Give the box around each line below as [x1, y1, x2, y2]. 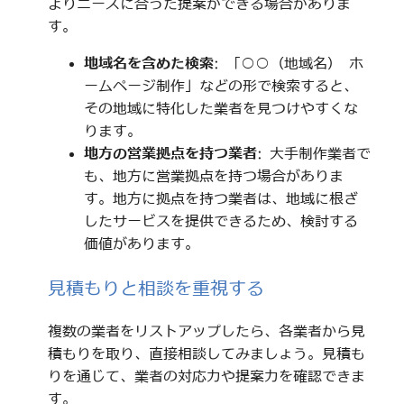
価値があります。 [83, 235, 199, 251]
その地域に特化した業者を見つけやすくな [83, 100, 358, 115]
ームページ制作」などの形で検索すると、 [83, 78, 358, 93]
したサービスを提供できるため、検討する [83, 213, 358, 228]
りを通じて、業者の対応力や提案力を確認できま [47, 369, 365, 384]
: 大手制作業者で [256, 145, 371, 161]
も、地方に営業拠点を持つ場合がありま [83, 168, 344, 183]
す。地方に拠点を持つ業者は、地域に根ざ [83, 190, 358, 206]
